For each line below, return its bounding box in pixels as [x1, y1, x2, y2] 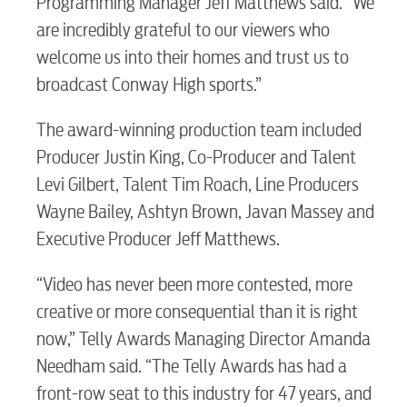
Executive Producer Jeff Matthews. [36, 228, 280, 250]
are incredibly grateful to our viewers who [36, 19, 330, 41]
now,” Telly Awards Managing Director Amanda [36, 328, 371, 350]
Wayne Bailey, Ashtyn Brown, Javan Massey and [36, 201, 374, 223]
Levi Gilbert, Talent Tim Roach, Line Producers [36, 174, 359, 195]
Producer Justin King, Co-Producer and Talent [36, 146, 356, 168]
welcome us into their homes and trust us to [36, 46, 349, 68]
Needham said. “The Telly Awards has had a [36, 355, 347, 377]
